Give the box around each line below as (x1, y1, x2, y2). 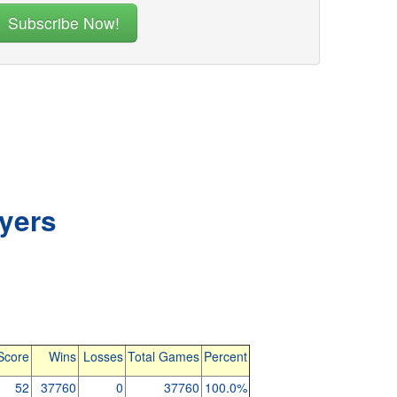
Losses (82, 347, 123, 365)
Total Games (127, 347, 199, 365)
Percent (203, 347, 247, 365)
